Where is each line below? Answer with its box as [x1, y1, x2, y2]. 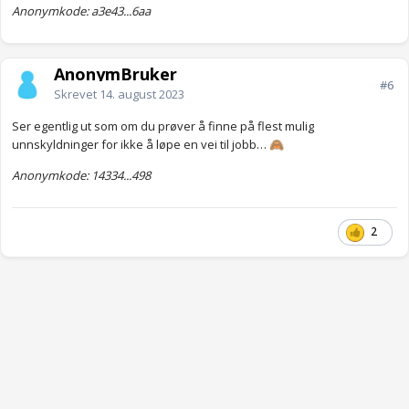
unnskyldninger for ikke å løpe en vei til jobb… [12, 136, 269, 153]
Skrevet [54, 86, 100, 103]
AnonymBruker [54, 63, 177, 86]
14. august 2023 [100, 86, 184, 103]
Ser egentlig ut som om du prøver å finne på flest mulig [12, 118, 314, 135]
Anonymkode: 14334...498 [12, 167, 151, 184]
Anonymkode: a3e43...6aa [12, 3, 151, 20]
